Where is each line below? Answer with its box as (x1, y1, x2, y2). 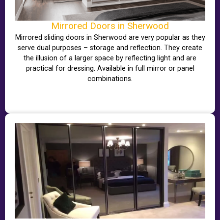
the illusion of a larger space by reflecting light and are (24, 54, 196, 63)
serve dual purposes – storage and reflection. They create (18, 44, 202, 53)
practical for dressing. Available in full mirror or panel (26, 64, 194, 73)
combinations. (87, 75, 133, 83)
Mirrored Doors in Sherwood (51, 20, 169, 32)
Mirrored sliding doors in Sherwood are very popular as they (15, 33, 205, 42)
